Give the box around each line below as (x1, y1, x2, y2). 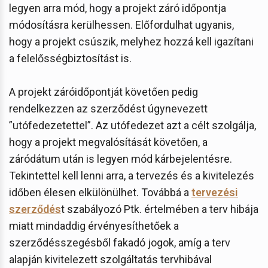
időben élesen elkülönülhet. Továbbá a (9, 185, 191, 199)
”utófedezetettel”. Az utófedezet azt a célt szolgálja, (9, 118, 256, 132)
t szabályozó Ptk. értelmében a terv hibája (61, 202, 258, 215)
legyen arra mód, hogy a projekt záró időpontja (9, 1, 226, 14)
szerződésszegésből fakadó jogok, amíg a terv (9, 236, 230, 249)
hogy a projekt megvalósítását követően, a (9, 135, 208, 148)
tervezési (191, 185, 238, 199)
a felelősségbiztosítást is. (9, 51, 132, 65)
